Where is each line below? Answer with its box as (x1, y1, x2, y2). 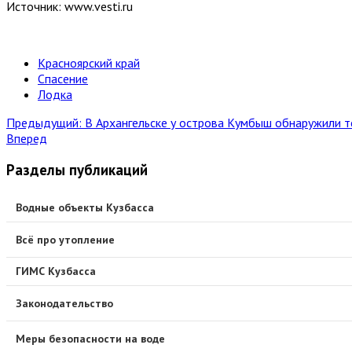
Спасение (38, 70, 88, 86)
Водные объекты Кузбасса (16, 200, 154, 215)
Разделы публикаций (6, 160, 148, 180)
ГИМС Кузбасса (16, 264, 96, 279)
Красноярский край (38, 54, 140, 71)
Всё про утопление (16, 232, 115, 247)
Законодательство (16, 295, 113, 310)
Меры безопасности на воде (16, 331, 165, 346)
